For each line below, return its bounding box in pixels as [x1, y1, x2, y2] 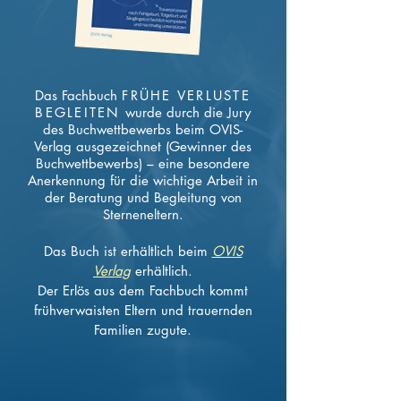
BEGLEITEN [35, 104, 121, 121]
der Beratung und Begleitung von [44, 189, 242, 206]
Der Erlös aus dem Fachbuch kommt [38, 282, 248, 299]
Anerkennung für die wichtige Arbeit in [28, 172, 258, 189]
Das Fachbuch [35, 87, 123, 104]
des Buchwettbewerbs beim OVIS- [43, 121, 243, 138]
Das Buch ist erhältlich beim [43, 243, 212, 260]
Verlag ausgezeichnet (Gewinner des [34, 138, 252, 155]
